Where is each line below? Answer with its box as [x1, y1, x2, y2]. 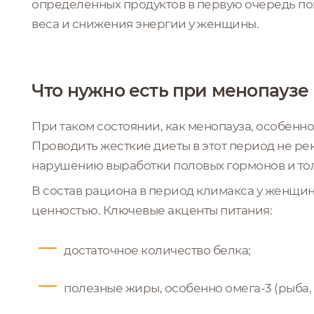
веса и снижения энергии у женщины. [32, 16, 259, 31]
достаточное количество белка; [64, 243, 251, 257]
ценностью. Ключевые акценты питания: [32, 203, 272, 217]
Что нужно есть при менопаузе [32, 79, 309, 101]
